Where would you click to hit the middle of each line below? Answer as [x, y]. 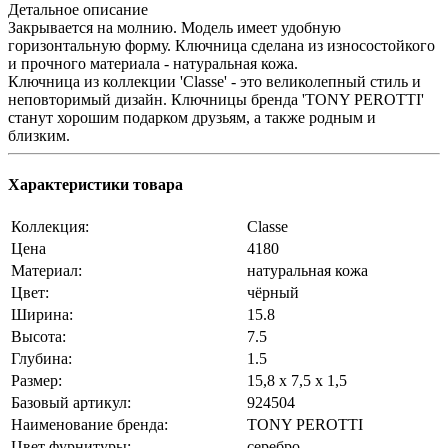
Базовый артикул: [71, 403]
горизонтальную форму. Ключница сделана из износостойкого [221, 45]
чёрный [273, 293]
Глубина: [41, 359]
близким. [39, 135]
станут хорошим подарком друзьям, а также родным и [192, 117]
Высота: [38, 337]
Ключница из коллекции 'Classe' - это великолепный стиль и [214, 81]
